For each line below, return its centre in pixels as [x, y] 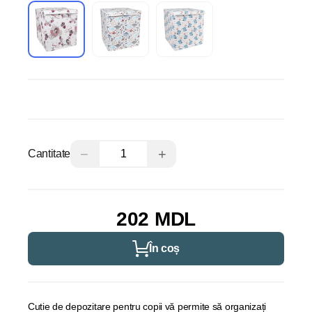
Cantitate [49, 154]
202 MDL [156, 219]
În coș [164, 248]
